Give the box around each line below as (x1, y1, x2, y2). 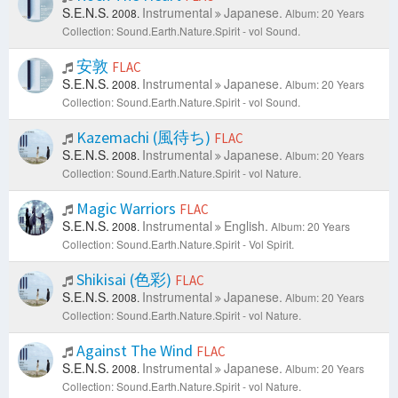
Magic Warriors (73, 198, 179, 219)
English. (224, 217, 268, 235)
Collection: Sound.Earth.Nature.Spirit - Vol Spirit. (62, 236, 294, 252)
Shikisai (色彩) (73, 269, 175, 291)
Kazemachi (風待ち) (73, 127, 214, 148)
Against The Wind (73, 340, 196, 362)
